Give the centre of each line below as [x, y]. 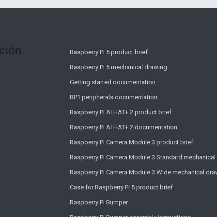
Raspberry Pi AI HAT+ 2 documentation [124, 127]
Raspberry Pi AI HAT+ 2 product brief [121, 112]
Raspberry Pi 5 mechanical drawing [118, 67]
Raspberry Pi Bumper [99, 202]
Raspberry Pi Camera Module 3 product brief [132, 142]
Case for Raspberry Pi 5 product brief [121, 187]
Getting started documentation [113, 82]
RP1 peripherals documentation [114, 97]
